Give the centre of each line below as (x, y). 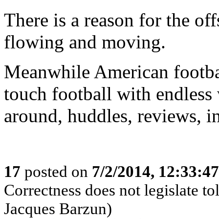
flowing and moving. (85, 42)
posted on (56, 171)
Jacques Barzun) (58, 208)
